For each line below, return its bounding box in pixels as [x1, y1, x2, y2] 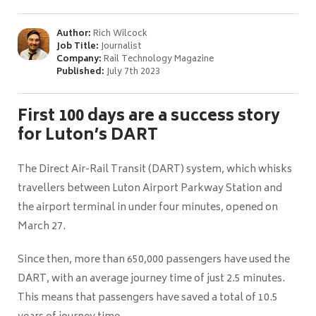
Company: [56, 52, 102, 68]
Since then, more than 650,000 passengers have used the [18, 251, 290, 269]
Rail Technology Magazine [102, 52, 214, 68]
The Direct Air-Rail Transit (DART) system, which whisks [18, 161, 292, 179]
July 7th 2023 [104, 65, 160, 80]
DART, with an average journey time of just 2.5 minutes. [18, 270, 285, 288]
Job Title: [56, 39, 99, 55]
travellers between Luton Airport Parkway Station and [18, 180, 282, 198]
